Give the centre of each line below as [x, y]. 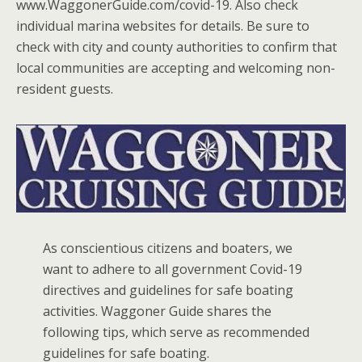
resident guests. [65, 89]
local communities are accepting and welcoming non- [176, 68]
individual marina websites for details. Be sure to [163, 26]
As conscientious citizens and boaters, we [167, 248]
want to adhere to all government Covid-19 [172, 269]
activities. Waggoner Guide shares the [157, 311]
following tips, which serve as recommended [176, 332]
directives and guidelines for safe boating [168, 290]
